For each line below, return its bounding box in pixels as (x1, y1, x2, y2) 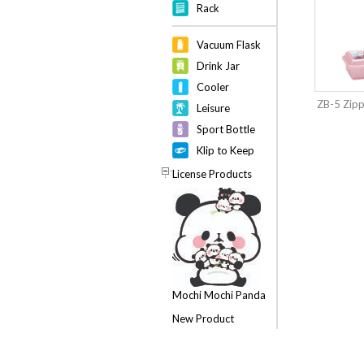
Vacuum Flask (197, 38, 261, 51)
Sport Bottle (197, 123, 255, 136)
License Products (172, 167, 252, 180)
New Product (172, 312, 234, 325)
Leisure (197, 102, 230, 115)
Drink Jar (197, 59, 240, 72)
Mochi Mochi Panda (172, 288, 266, 301)
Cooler (197, 80, 229, 93)
